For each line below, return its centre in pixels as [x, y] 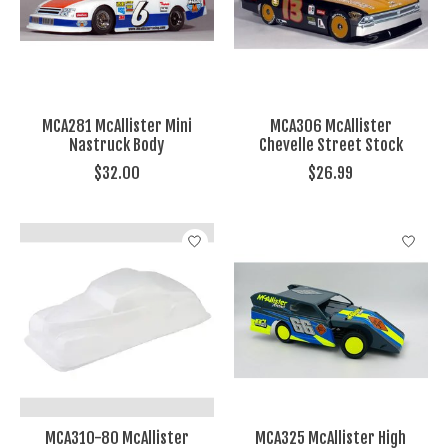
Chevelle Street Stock [330, 144]
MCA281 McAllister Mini [116, 125]
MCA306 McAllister [330, 125]
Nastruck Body [117, 144]
